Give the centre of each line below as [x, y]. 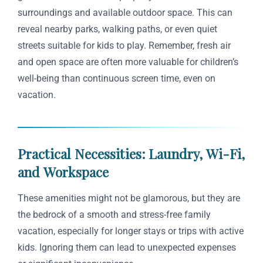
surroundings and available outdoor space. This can [125, 13]
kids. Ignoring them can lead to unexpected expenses [127, 248]
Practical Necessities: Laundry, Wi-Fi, [131, 154]
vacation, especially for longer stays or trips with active [131, 231]
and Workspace [63, 172]
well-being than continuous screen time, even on [117, 79]
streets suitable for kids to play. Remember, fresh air [124, 46]
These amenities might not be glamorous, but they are [129, 198]
